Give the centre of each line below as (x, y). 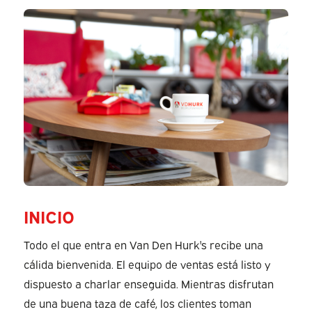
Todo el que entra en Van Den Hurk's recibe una (143, 244)
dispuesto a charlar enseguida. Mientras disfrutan (148, 283)
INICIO (49, 216)
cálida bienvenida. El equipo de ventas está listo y (147, 264)
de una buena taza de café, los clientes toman (137, 303)
